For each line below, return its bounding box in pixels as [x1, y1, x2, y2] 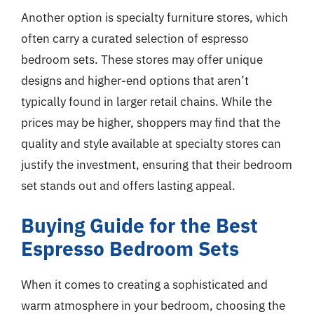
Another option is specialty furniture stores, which [21, 9, 288, 25]
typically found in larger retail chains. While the [21, 93, 272, 109]
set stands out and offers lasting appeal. [21, 177, 235, 193]
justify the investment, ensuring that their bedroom [21, 156, 292, 172]
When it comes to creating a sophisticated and [21, 277, 268, 292]
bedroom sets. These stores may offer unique [21, 51, 263, 67]
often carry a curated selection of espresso [21, 30, 249, 46]
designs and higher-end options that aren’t [21, 72, 249, 88]
